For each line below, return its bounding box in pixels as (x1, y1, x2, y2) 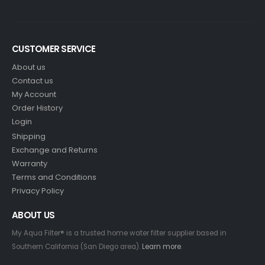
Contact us (12, 75, 53, 87)
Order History (12, 102, 63, 114)
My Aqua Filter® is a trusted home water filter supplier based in (12, 228, 227, 238)
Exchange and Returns (12, 144, 98, 156)
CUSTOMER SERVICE (12, 43, 95, 56)
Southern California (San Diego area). (12, 242, 142, 252)
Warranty (12, 158, 47, 170)
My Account (12, 89, 56, 101)
